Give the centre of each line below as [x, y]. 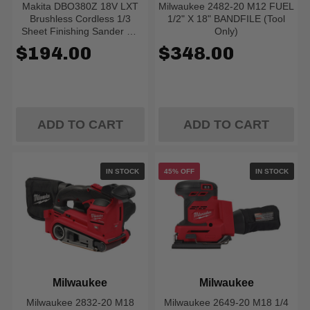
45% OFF [179, 171]
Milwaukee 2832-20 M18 [80, 302]
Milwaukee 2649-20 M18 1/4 [227, 302]
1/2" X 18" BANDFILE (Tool [227, 19]
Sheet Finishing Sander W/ [80, 31]
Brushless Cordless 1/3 [80, 19]
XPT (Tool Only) [80, 44]
